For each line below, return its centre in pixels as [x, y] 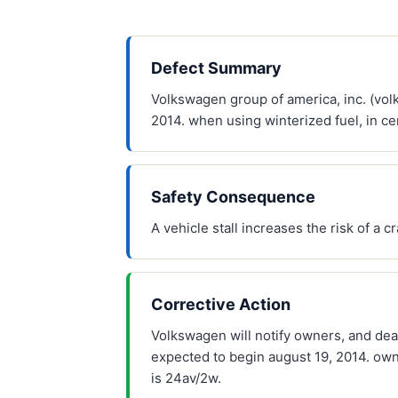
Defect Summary [216, 68]
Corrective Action [221, 304]
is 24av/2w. [186, 378]
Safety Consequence [233, 197]
